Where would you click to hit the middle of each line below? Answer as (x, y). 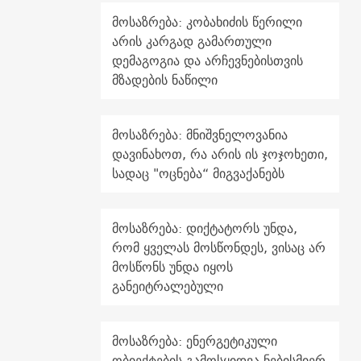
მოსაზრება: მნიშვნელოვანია (199, 134)
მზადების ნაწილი (164, 79)
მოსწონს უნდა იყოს (172, 266)
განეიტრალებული (167, 286)
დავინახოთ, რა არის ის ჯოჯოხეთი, (220, 154)
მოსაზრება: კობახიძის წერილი (207, 21)
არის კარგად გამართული (191, 41)
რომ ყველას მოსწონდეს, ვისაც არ (218, 247)
